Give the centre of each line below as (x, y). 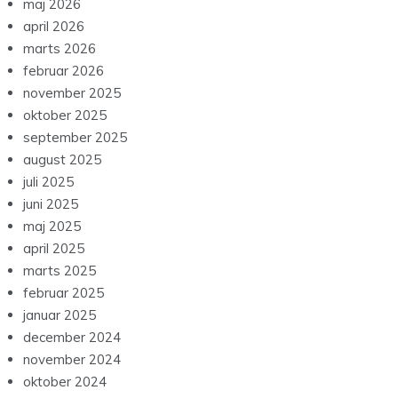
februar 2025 (64, 293)
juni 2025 (51, 204)
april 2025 (54, 249)
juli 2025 (48, 182)
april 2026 (54, 27)
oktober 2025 (65, 115)
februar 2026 (64, 71)
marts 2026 (60, 49)
